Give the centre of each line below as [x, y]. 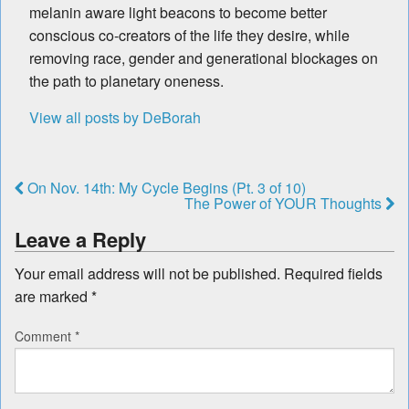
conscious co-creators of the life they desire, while [189, 35]
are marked [53, 296]
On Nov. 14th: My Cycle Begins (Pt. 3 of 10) [165, 187]
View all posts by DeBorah [115, 117]
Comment [45, 336]
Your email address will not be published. [147, 273]
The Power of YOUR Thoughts [285, 203]
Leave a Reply [80, 239]
